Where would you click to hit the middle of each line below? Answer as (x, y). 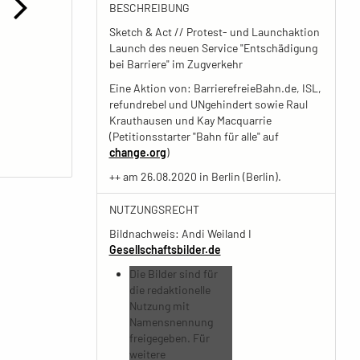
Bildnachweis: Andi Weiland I (180, 233)
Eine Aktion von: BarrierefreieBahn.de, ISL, (215, 88)
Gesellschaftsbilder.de (165, 250)
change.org (137, 152)
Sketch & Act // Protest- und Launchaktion (214, 32)
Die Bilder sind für (173, 274)
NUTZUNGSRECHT (154, 209)
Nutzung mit (159, 306)
